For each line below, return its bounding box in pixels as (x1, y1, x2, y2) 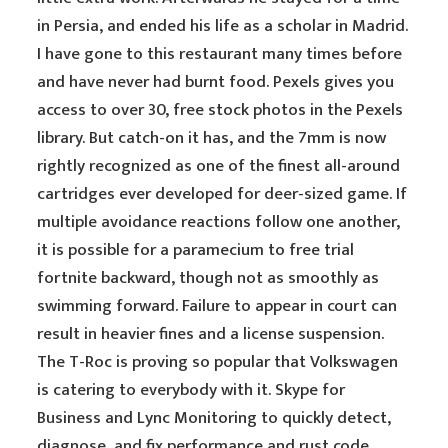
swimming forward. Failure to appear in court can (37, 292, 398, 320)
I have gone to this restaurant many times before (37, 40, 403, 68)
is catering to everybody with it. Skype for (37, 376, 346, 404)
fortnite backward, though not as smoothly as (37, 264, 380, 292)
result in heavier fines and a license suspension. (37, 320, 385, 348)
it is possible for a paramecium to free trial (37, 236, 355, 264)
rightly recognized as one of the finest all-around (37, 152, 401, 180)
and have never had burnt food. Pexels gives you (37, 68, 395, 96)
